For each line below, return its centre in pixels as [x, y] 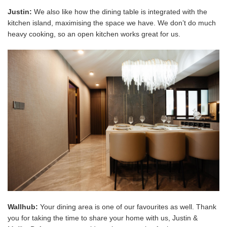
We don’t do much [187, 23]
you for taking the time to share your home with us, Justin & [103, 218]
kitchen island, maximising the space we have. [83, 23]
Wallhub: [23, 206]
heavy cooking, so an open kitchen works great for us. [94, 34]
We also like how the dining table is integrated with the [121, 11]
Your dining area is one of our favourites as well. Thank [127, 206]
